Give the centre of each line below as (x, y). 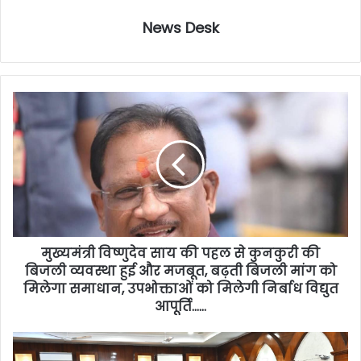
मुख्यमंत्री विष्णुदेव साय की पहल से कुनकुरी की (180, 254)
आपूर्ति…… (180, 307)
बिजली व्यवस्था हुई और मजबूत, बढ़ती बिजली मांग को (180, 272)
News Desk (180, 28)
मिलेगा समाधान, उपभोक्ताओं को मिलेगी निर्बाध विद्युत (180, 289)
